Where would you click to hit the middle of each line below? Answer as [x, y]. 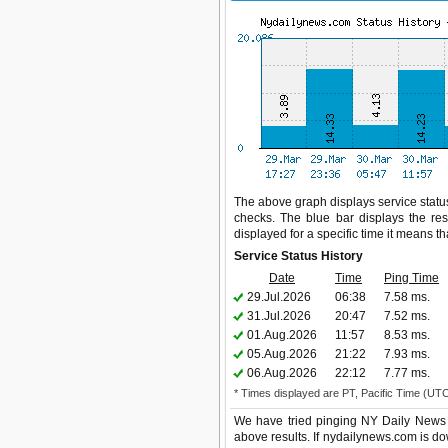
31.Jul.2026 [279, 316]
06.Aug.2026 [282, 373]
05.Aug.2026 [282, 354]
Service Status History [298, 256]
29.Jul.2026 [279, 297]
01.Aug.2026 [282, 335]
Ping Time [411, 278]
